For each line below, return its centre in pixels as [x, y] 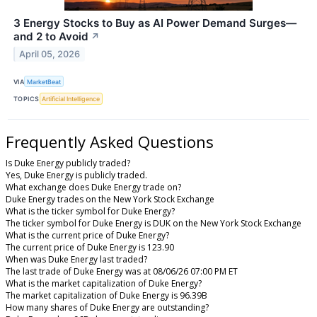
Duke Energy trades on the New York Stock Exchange [110, 200]
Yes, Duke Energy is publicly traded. [76, 175]
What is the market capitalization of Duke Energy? [104, 284]
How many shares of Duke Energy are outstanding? [107, 308]
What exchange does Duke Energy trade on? [93, 188]
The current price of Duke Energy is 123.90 [90, 248]
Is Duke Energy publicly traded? [68, 163]
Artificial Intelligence [71, 98]
